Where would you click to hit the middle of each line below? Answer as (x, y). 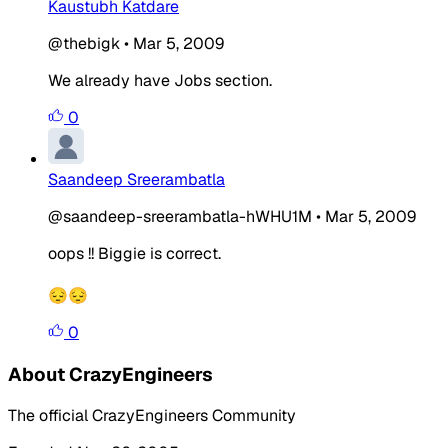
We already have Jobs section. (160, 80)
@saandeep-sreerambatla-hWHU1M (180, 216)
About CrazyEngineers (110, 374)
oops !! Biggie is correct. (134, 253)
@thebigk (84, 43)
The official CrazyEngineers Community (152, 416)
